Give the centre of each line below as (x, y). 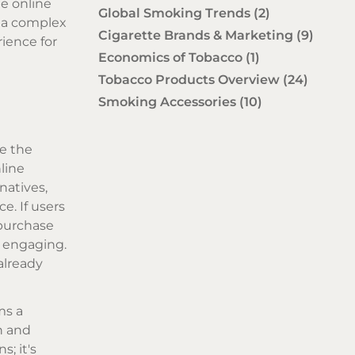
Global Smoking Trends (176, 13)
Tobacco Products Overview (191, 79)
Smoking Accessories (169, 101)
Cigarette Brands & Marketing (197, 35)
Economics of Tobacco (172, 57)
